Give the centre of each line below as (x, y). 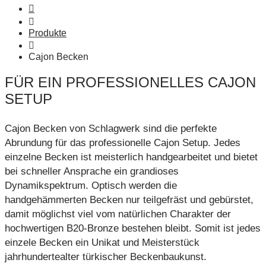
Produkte (47, 33)
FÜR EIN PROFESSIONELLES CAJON (130, 83)
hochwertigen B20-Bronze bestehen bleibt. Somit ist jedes (133, 229)
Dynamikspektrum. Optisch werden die (91, 186)
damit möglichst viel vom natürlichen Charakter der (118, 214)
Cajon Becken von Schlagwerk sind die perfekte (111, 129)
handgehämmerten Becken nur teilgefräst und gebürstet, (129, 200)
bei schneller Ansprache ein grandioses (92, 172)
